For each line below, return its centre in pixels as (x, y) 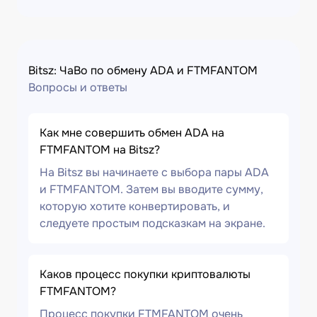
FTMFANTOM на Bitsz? (100, 150)
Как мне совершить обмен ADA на (132, 133)
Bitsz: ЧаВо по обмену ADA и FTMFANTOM (143, 70)
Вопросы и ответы (78, 87)
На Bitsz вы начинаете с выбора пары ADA (154, 172)
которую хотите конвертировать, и (135, 206)
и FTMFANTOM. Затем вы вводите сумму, (151, 189)
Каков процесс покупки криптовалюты (145, 274)
